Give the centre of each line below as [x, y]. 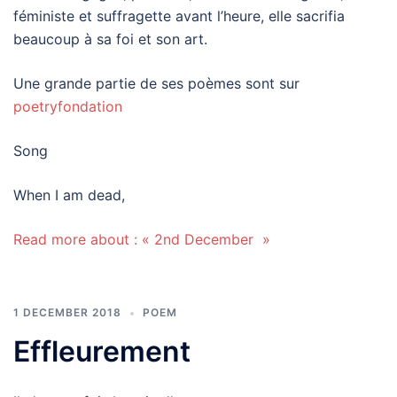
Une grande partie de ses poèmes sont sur [156, 83]
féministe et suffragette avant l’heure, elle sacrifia [179, 16]
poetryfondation [68, 106]
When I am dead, [69, 195]
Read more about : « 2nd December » [142, 239]
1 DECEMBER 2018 [67, 312]
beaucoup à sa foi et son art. [110, 39]
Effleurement [102, 351]
